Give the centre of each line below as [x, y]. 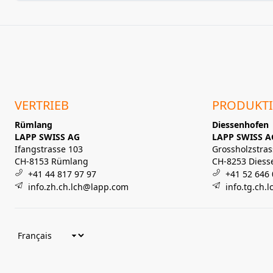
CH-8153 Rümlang [51, 161]
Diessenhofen [240, 125]
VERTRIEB [42, 105]
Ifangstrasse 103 [49, 149]
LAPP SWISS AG [47, 137]
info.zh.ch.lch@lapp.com [78, 187]
